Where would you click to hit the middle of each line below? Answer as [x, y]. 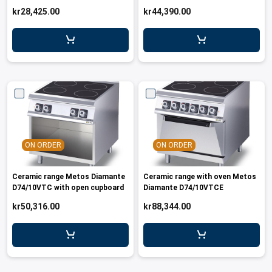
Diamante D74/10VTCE [183, 188]
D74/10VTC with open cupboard [68, 188]
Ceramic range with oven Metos [200, 177]
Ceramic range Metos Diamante [69, 177]
